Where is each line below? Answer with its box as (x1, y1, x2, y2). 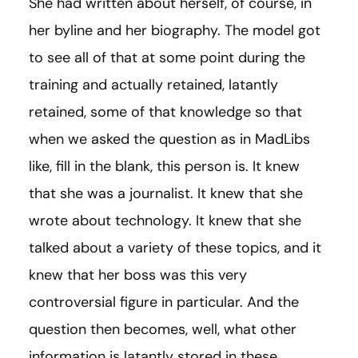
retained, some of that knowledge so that (29, 102, 302, 122)
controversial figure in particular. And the (29, 292, 299, 312)
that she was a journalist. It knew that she (29, 184, 303, 204)
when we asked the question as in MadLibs (29, 129, 310, 149)
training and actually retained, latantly (29, 75, 278, 95)
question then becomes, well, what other (29, 320, 296, 340)
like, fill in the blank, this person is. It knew (29, 157, 300, 177)
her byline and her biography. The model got (29, 21, 320, 41)
